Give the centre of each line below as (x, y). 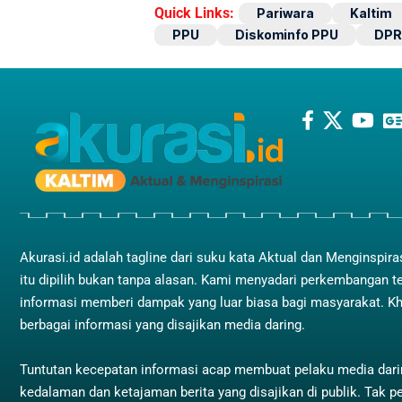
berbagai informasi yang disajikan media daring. (162, 325)
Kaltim (371, 13)
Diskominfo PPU (287, 34)
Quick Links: (194, 13)
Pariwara (285, 13)
